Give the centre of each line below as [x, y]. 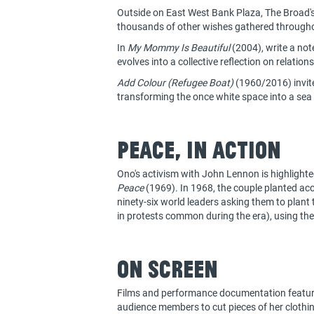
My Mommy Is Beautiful [179, 48]
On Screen [168, 269]
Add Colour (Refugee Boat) [175, 83]
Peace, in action [199, 150]
